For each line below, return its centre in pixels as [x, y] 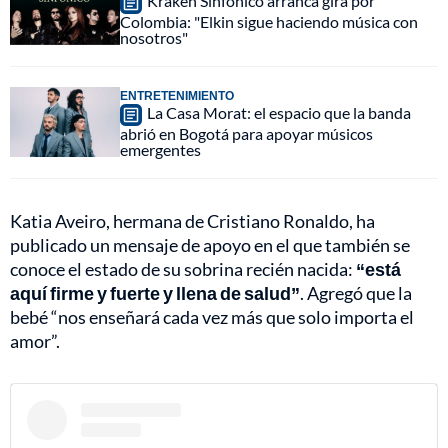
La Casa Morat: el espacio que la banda [279, 113]
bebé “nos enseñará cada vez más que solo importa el [212, 317]
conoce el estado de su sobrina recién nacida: [183, 269]
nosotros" [154, 38]
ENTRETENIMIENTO [177, 96]
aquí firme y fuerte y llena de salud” [155, 293]
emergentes [160, 150]
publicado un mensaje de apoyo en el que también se [210, 245]
